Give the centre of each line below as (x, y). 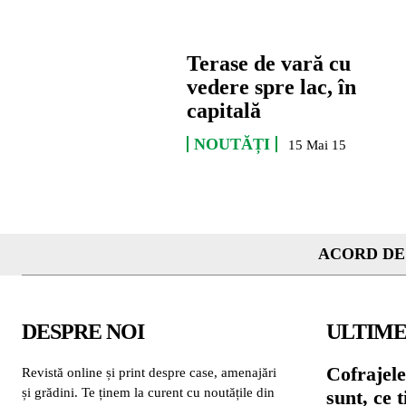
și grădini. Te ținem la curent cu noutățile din (148, 392)
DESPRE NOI (83, 331)
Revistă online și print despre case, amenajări (149, 372)
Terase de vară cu (269, 64)
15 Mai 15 (318, 145)
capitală (224, 111)
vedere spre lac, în (272, 87)
